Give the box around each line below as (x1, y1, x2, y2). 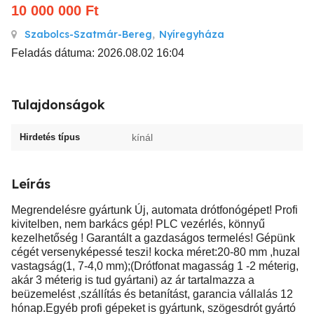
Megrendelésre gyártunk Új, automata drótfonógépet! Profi (11, 204, 298, 216)
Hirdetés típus (20, 132, 80, 142)
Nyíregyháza (159, 28, 224, 41)
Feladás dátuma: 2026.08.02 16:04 (11, 47, 184, 59)
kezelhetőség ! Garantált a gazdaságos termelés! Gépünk (11, 232, 295, 244)
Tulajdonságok (11, 97, 105, 113)
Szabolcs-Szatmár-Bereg (25, 28, 152, 41)
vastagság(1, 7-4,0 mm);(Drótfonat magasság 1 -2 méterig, (11, 260, 299, 272)
